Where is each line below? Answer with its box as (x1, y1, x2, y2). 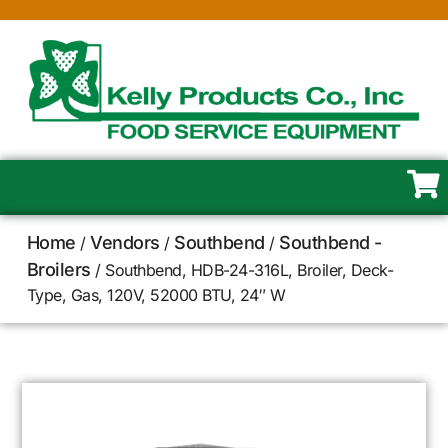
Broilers (26, 259, 91, 280)
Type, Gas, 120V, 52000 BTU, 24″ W (26, 285, 286, 305)
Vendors (90, 232, 160, 253)
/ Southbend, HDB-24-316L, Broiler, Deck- (90, 260, 394, 280)
